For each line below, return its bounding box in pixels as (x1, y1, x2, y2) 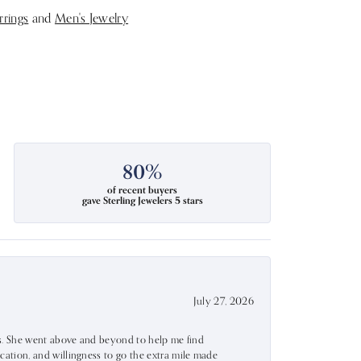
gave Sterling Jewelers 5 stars (81, 194, 203, 207)
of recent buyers (107, 184, 178, 197)
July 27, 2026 (193, 294, 254, 307)
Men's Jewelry (54, 10, 129, 26)
